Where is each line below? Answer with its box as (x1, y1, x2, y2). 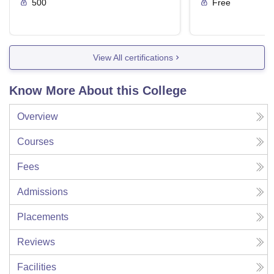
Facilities (17, 262, 56, 273)
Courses (17, 136, 54, 147)
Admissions (17, 187, 68, 198)
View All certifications (92, 52, 173, 62)
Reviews (17, 237, 55, 248)
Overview (17, 111, 58, 122)
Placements (17, 212, 68, 223)
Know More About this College (9, 84, 187, 98)
